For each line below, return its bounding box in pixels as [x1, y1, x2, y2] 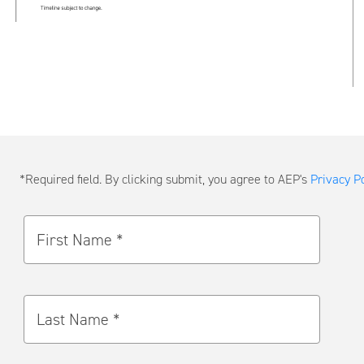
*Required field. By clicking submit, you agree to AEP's [19, 170, 310, 188]
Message [6, 208, 78, 235]
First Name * [36, 228, 123, 250]
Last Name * [36, 308, 120, 330]
